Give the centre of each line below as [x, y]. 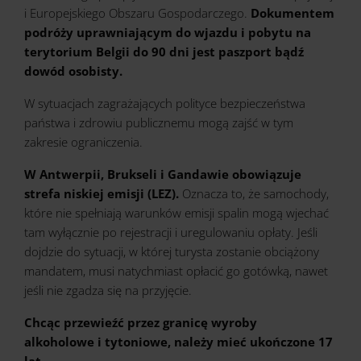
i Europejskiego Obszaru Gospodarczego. [136, 13]
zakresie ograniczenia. [83, 142]
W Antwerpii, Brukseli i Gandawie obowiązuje [163, 174]
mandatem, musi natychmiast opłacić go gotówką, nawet [176, 271]
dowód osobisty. [73, 71]
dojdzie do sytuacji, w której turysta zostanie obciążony [172, 251]
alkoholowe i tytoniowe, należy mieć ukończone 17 [178, 342]
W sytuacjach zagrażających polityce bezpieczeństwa [165, 103]
